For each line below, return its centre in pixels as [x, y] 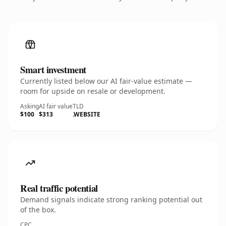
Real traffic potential [59, 188]
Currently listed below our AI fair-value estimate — [106, 81]
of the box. [38, 210]
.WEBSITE [87, 114]
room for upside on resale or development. [93, 91]
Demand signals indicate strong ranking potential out [111, 200]
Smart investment [53, 69]
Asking [30, 106]
